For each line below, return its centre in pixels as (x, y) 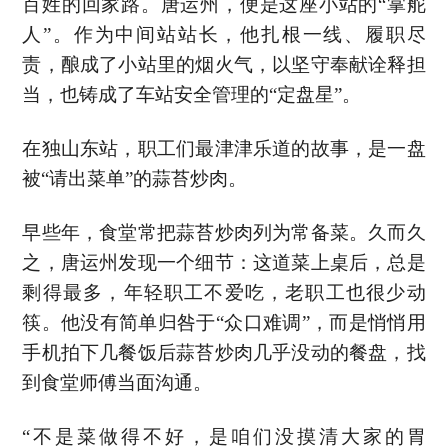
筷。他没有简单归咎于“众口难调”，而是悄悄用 (224, 322)
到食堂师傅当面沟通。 (117, 382)
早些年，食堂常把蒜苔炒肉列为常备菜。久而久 (224, 232)
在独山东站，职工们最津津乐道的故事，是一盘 (224, 148)
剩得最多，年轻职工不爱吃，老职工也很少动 (224, 292)
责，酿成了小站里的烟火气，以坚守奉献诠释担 (224, 64)
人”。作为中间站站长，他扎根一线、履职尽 (224, 34)
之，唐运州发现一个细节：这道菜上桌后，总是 (224, 262)
